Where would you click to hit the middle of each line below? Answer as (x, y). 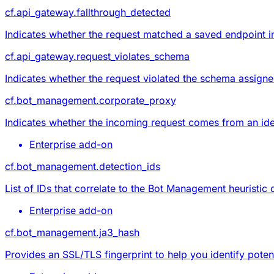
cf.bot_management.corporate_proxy (91, 100)
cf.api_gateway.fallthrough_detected (88, 12)
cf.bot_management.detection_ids (83, 166)
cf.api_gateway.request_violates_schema (97, 56)
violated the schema (189, 78)
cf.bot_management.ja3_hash (72, 232)
